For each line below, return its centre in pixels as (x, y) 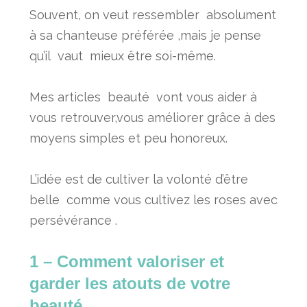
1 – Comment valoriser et (126, 261)
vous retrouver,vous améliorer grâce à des (152, 117)
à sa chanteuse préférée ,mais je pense (145, 35)
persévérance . (73, 220)
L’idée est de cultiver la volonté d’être (138, 179)
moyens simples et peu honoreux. (130, 138)
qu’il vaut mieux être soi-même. (122, 56)
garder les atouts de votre (130, 283)
